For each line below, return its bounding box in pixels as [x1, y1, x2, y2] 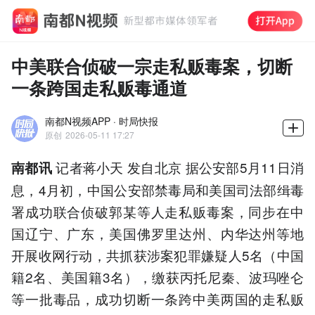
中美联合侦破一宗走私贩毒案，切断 [11, 52, 292, 79]
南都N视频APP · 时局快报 [45, 113, 158, 128]
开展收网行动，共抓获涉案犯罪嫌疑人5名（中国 [11, 245, 304, 264]
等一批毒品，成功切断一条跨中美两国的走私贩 [11, 288, 304, 308]
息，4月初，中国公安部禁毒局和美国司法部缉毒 [11, 179, 304, 199]
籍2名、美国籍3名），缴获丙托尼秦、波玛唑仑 [11, 266, 304, 286]
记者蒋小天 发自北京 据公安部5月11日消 [51, 157, 304, 176]
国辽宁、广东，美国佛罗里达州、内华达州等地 [11, 223, 304, 243]
